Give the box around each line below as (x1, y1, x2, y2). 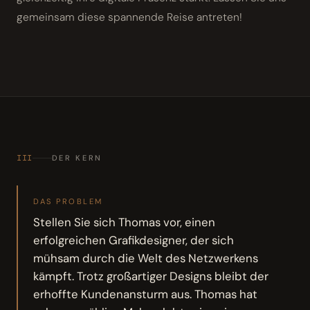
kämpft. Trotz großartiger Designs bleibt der (33, 268, 269, 284)
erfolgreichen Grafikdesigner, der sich (33, 232, 235, 248)
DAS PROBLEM (33, 197, 103, 207)
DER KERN (51, 153, 102, 163)
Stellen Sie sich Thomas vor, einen (33, 214, 216, 230)
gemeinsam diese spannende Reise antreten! (17, 10, 242, 25)
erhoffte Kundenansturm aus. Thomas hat (33, 286, 258, 302)
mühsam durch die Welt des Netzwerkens (33, 250, 259, 266)
